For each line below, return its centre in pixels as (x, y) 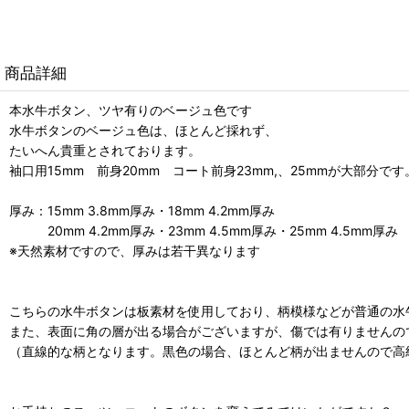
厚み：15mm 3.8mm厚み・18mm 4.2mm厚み (142, 210)
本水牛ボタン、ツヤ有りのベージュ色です (131, 110)
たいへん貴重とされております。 (105, 150)
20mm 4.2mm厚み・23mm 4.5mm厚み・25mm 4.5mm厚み (204, 230)
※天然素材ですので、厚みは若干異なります (135, 250)
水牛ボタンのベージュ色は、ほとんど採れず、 (143, 130)
